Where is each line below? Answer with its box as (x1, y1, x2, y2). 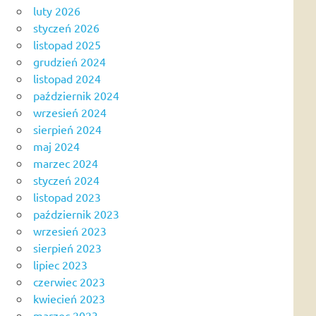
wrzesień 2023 (33, 223, 107, 238)
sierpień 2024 (33, 121, 102, 136)
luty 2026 (33, 3, 80, 18)
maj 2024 (33, 138, 80, 153)
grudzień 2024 (33, 54, 106, 68)
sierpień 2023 (33, 240, 102, 255)
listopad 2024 (33, 71, 101, 85)
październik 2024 (33, 87, 119, 102)
